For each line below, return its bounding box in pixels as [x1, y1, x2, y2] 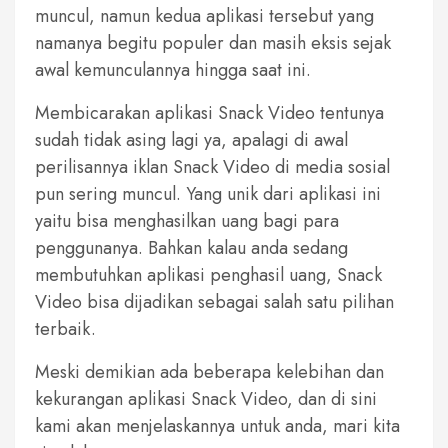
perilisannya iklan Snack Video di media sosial [35, 153, 390, 180]
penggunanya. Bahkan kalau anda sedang [35, 234, 348, 261]
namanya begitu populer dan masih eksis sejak [35, 29, 391, 56]
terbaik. [35, 315, 96, 342]
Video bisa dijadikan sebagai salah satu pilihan [35, 288, 394, 315]
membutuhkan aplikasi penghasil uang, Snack [35, 261, 382, 288]
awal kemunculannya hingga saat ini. [35, 56, 311, 83]
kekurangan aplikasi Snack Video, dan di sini [35, 385, 377, 412]
